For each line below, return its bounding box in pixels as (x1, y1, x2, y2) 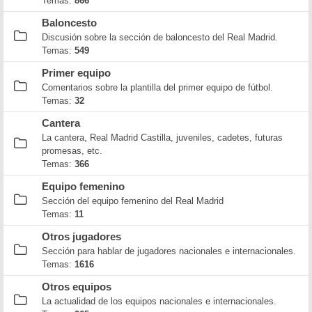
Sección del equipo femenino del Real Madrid (42, 195, 224, 206)
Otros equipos (42, 281, 111, 292)
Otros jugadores (42, 231, 121, 242)
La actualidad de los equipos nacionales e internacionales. (42, 295, 276, 306)
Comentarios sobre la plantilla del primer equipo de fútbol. (42, 81, 273, 93)
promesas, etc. (42, 145, 102, 156)
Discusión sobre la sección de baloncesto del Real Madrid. (42, 31, 278, 42)
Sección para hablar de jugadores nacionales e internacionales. (42, 245, 296, 256)
